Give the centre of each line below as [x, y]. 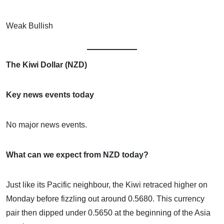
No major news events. [46, 124]
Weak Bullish [29, 25]
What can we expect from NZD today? [77, 154]
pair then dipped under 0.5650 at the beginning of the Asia [108, 212]
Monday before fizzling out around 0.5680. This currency [105, 198]
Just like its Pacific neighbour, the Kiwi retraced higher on [107, 184]
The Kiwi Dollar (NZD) [46, 64]
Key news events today [50, 94]
